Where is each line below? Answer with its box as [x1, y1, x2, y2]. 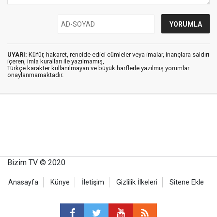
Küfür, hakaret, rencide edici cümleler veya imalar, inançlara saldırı [27, 51, 209, 58]
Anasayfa [8, 178, 38, 186]
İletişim [82, 178, 104, 186]
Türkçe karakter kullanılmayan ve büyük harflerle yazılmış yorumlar [7, 64, 189, 72]
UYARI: [7, 51, 27, 58]
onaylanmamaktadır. [7, 71, 63, 78]
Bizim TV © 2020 [7, 158, 65, 167]
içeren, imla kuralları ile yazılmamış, [7, 58, 104, 65]
